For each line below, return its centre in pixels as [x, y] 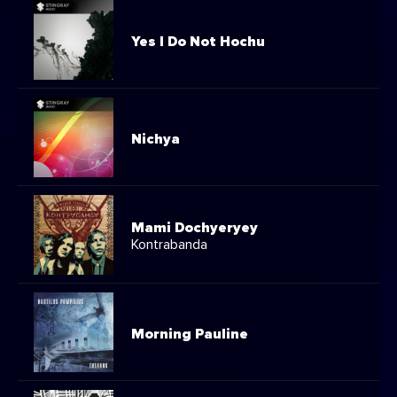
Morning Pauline [190, 334]
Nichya [156, 139]
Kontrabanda [169, 245]
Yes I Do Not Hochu [198, 41]
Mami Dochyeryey [195, 228]
